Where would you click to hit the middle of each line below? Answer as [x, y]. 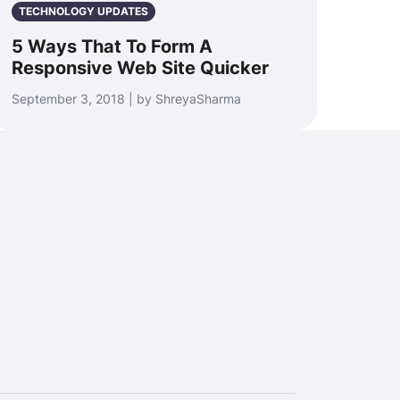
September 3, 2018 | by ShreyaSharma [126, 99]
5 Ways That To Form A [112, 46]
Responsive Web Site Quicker [140, 68]
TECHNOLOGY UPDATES [83, 11]
